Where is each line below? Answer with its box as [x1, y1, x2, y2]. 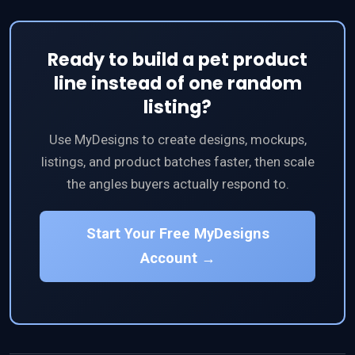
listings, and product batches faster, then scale [40, 153, 315, 170]
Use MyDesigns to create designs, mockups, [48, 131, 307, 147]
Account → [139, 249, 216, 267]
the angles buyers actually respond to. [66, 175, 289, 192]
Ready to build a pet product [48, 46, 307, 72]
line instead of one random [53, 70, 302, 96]
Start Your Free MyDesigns [86, 224, 269, 242]
